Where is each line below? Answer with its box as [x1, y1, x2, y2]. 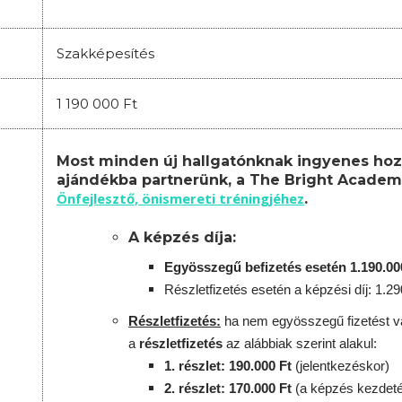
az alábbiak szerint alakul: [226, 336, 377, 352]
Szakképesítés [57, 45, 154, 63]
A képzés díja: [128, 229, 240, 247]
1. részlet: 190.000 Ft [164, 358, 292, 374]
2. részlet [164, 380, 221, 397]
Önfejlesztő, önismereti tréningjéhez [57, 189, 304, 208]
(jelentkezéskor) [295, 358, 389, 374]
